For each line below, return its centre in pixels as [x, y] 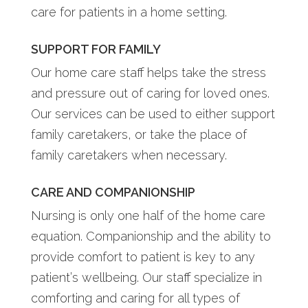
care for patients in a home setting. [129, 12]
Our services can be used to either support [153, 113]
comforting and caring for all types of [135, 298]
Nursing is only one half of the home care [148, 215]
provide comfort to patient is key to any [143, 256]
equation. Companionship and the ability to [151, 236]
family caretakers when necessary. [129, 155]
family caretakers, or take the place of [139, 134]
